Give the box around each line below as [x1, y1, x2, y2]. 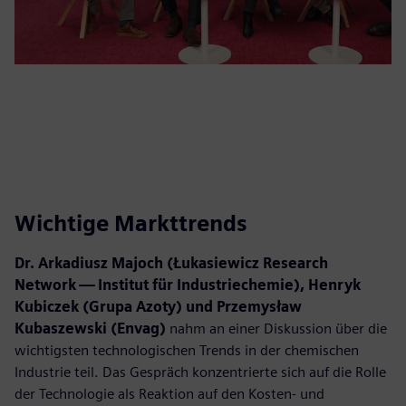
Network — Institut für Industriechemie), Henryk [14, 276, 361, 295]
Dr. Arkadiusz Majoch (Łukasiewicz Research [14, 255, 328, 273]
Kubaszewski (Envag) [14, 320, 166, 338]
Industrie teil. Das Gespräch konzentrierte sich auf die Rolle [14, 363, 386, 382]
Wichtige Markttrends [14, 210, 247, 237]
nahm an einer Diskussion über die [166, 320, 387, 338]
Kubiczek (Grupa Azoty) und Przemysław [14, 298, 302, 316]
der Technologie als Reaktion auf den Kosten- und [14, 385, 324, 403]
